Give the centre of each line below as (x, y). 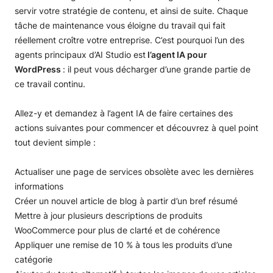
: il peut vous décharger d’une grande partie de (156, 69)
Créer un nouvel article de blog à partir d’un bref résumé (126, 201)
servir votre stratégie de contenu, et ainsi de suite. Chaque (131, 11)
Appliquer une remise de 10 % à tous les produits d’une (123, 245)
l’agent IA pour (176, 55)
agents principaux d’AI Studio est (80, 55)
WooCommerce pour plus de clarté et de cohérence (117, 230)
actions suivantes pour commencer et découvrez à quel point (136, 128)
